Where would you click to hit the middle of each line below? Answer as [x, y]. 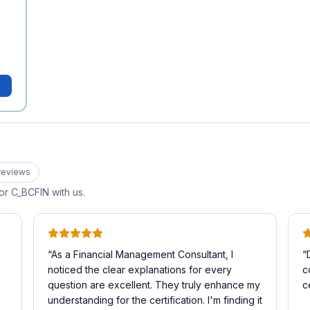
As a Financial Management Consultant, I [142, 254]
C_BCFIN [30, 192]
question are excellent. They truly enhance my [154, 285]
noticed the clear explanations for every [140, 270]
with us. [67, 192]
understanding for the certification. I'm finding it [155, 300]
